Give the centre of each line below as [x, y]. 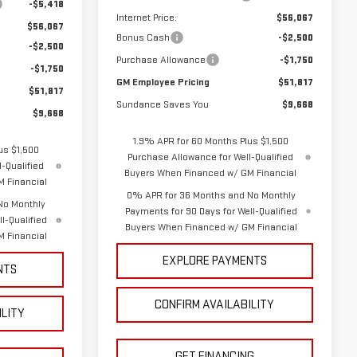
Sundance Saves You [162, 105]
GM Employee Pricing [163, 82]
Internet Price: [146, 18]
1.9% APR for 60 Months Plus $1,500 [210, 141]
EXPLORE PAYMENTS [214, 261]
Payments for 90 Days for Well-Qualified [211, 212]
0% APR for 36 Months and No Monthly [211, 196]
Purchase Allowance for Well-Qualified [211, 157]
